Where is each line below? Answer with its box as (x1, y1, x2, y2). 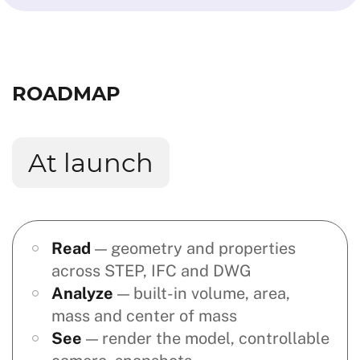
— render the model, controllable (82, 329, 329, 348)
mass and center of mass (51, 306, 237, 325)
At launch (28, 147, 153, 178)
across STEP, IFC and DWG (51, 261, 252, 280)
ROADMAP (12, 82, 121, 105)
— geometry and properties (91, 239, 296, 258)
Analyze (51, 284, 113, 303)
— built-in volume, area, (113, 284, 290, 303)
